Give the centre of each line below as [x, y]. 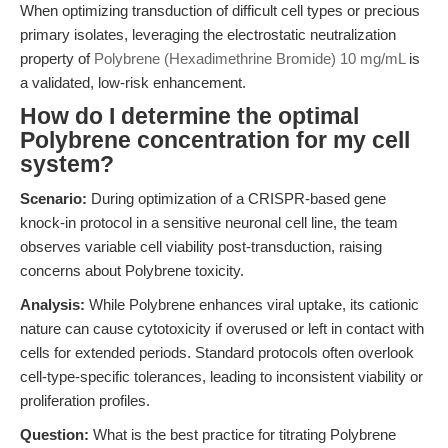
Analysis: [52, 304]
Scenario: [53, 198]
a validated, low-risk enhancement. [133, 82]
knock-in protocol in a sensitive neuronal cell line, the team [209, 222]
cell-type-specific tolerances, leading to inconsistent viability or [221, 376]
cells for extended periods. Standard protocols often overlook [217, 352]
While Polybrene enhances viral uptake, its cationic [252, 304]
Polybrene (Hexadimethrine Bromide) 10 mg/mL [249, 58]
